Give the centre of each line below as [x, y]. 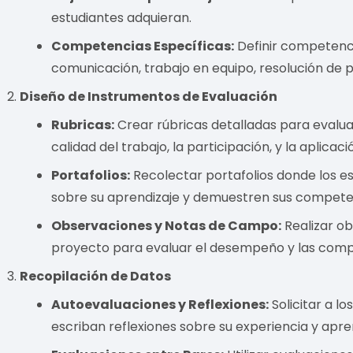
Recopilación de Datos [96, 276]
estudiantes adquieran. [122, 17]
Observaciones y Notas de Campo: [167, 225]
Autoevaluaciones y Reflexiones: [160, 304]
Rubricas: [83, 124]
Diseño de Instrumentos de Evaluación [149, 96]
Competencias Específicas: [143, 46]
